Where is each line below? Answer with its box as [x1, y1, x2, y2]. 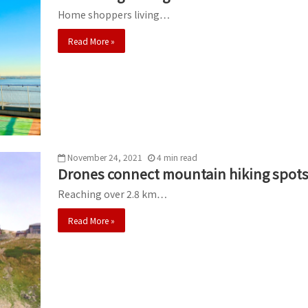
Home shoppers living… [58, 7, 170, 21]
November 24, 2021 [67, 151, 142, 163]
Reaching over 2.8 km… [58, 186, 167, 201]
